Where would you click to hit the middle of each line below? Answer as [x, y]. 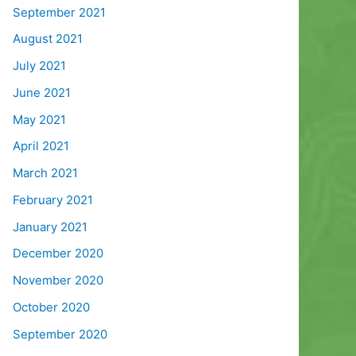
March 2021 [45, 173]
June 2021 [42, 92]
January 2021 [50, 226]
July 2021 [39, 66]
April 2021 [41, 146]
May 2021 [39, 119]
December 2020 [58, 253]
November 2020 [58, 281]
